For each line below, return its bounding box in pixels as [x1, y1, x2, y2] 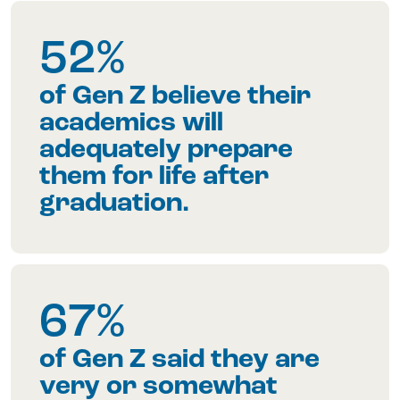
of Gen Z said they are [39, 346, 320, 375]
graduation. [39, 190, 189, 219]
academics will [39, 110, 223, 138]
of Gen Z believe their [39, 83, 311, 112]
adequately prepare [39, 137, 293, 165]
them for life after [39, 163, 269, 192]
